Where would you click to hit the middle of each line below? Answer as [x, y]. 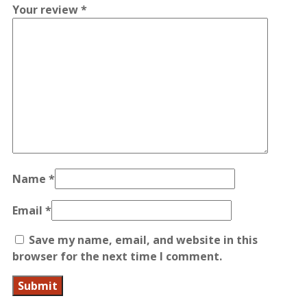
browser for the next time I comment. [117, 256]
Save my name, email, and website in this [143, 240]
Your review [47, 9]
